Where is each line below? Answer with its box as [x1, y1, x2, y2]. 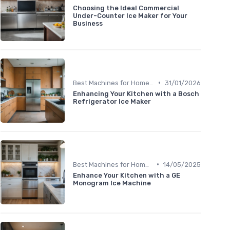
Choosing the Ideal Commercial [73, 4, 179, 12]
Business [73, 20, 103, 28]
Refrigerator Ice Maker [73, 97, 151, 105]
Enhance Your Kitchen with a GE [73, 171, 180, 179]
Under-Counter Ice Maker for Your [73, 12, 187, 20]
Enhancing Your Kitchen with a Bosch [73, 89, 199, 98]
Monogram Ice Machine [73, 179, 151, 187]
